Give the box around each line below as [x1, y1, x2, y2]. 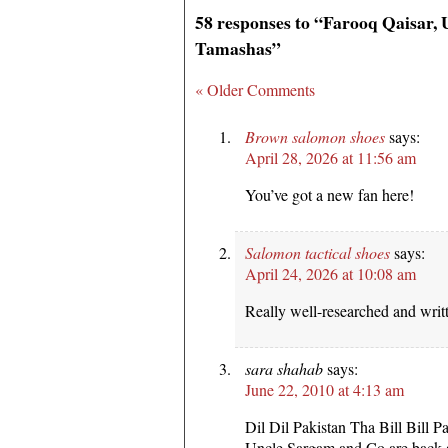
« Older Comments [195, 78, 315, 100]
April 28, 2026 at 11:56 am [245, 146, 416, 168]
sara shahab [245, 357, 323, 379]
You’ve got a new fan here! [245, 183, 414, 205]
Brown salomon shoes [245, 125, 385, 147]
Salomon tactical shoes [245, 241, 390, 263]
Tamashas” [195, 35, 281, 62]
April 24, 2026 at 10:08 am [245, 262, 416, 284]
